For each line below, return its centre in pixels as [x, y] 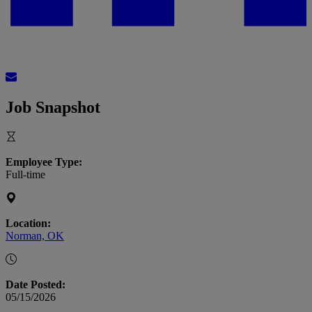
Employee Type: [44, 162]
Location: [28, 224]
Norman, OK [35, 236]
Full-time [25, 175]
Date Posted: [36, 285]
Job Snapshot [53, 108]
